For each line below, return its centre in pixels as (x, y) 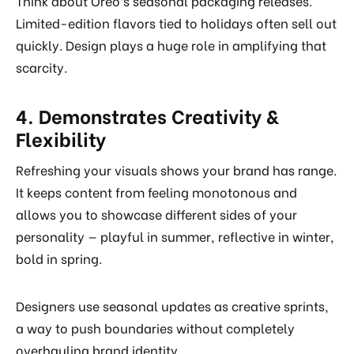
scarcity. (41, 67)
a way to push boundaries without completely (155, 328)
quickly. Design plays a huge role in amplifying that (171, 45)
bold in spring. (59, 258)
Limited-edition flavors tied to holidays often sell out (176, 23)
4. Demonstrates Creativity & (147, 115)
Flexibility (61, 138)
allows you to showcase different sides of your (156, 214)
